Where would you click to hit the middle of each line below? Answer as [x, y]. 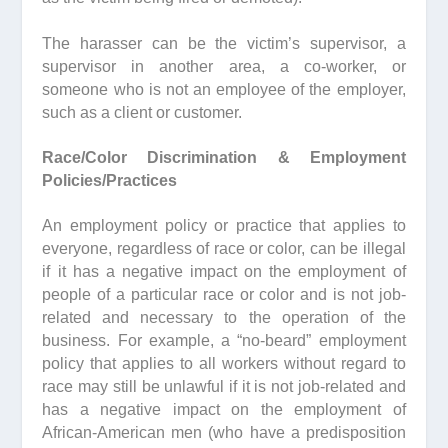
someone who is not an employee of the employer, [224, 89]
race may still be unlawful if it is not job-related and [224, 387]
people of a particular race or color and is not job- [224, 295]
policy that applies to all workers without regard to [224, 364]
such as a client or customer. [142, 112]
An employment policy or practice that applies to [224, 226]
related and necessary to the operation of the [224, 318]
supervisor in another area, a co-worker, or [224, 66]
